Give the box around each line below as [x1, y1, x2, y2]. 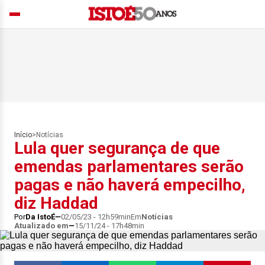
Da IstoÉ [25, 212, 55, 221]
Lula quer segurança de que [14, 138, 220, 158]
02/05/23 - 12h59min [61, 212, 131, 221]
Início [14, 131, 32, 139]
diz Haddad [14, 193, 98, 213]
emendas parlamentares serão [14, 157, 244, 176]
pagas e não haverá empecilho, [14, 175, 245, 195]
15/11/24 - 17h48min [75, 221, 144, 230]
